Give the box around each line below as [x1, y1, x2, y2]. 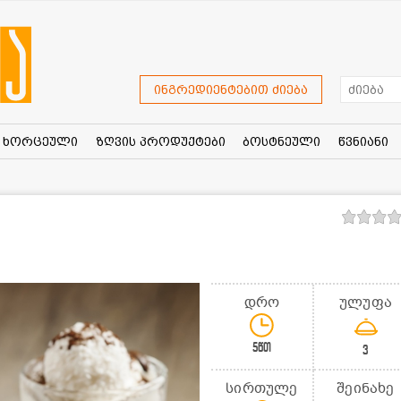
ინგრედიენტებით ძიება [154, 82, 308, 98]
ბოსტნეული [243, 133, 321, 149]
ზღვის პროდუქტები [95, 133, 226, 149]
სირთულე [226, 378, 298, 398]
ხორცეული [2, 133, 78, 149]
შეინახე [337, 378, 395, 398]
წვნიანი [337, 133, 388, 149]
